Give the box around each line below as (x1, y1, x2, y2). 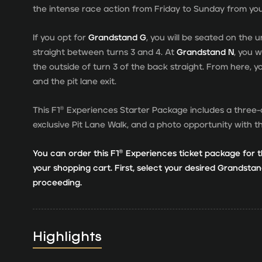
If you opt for (33, 33, 86, 42)
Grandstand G (86, 33, 146, 42)
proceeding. (33, 178, 82, 187)
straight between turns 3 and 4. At (33, 47, 177, 57)
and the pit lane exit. (33, 77, 116, 86)
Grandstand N (177, 47, 234, 57)
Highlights (33, 227, 102, 244)
